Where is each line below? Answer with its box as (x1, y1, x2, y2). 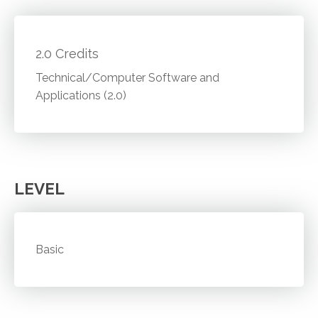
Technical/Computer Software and (35, 70, 220, 84)
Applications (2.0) (35, 88, 127, 102)
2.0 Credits (35, 46, 99, 62)
